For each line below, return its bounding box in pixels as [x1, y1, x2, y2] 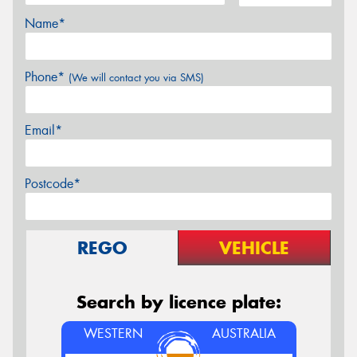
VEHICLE [219, 236, 289, 259]
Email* [25, 121, 62, 139]
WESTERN [83, 324, 143, 342]
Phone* [25, 68, 69, 85]
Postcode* [25, 175, 80, 192]
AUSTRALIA [212, 324, 277, 342]
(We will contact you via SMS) [69, 70, 204, 84]
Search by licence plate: [76, 290, 281, 313]
